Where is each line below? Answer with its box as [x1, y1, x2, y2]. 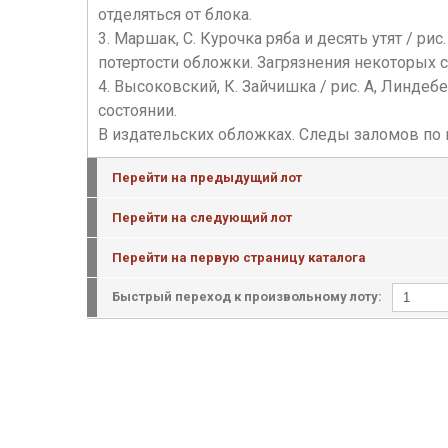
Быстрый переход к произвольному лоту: [112, 288, 382, 304]
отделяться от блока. [98, 5, 252, 24]
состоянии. [98, 101, 177, 120]
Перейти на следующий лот [112, 210, 292, 225]
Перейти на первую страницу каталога [112, 250, 366, 265]
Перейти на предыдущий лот [112, 170, 302, 185]
